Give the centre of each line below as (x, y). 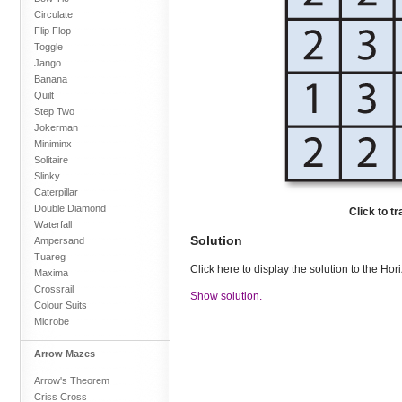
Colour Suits (61, 305)
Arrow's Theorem (72, 380)
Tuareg (50, 256)
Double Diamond (70, 208)
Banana (51, 79)
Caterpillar (56, 192)
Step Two (54, 111)
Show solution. (226, 296)
